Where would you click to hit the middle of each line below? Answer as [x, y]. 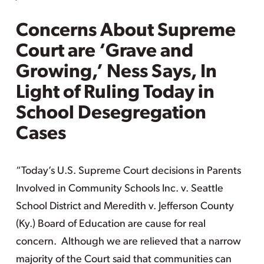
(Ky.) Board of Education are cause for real [110, 224]
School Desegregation [111, 114]
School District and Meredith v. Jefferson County [125, 207]
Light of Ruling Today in [115, 93]
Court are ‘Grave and [104, 52]
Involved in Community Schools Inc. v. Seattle [119, 189]
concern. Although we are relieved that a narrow [128, 242]
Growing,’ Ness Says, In [116, 72]
